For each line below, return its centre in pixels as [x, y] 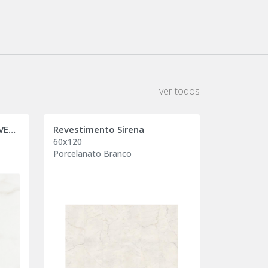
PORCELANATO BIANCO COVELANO [12, 129]
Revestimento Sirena [99, 129]
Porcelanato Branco [92, 153]
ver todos [179, 91]
